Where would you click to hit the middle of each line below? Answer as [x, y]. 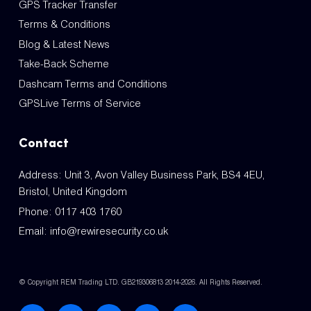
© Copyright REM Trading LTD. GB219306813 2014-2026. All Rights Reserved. [140, 282]
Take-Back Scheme [64, 64]
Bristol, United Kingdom [73, 192]
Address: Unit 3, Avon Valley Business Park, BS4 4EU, [141, 175]
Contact [43, 143]
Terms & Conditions [64, 24]
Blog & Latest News [64, 44]
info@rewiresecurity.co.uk [109, 231]
